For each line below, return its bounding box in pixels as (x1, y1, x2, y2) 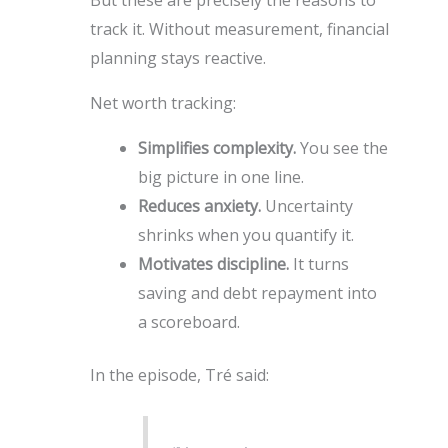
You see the (295, 136, 388, 159)
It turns (288, 252, 349, 275)
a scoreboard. (137, 310, 240, 333)
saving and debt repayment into (137, 281, 377, 304)
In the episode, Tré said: (89, 363, 269, 386)
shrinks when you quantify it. (137, 223, 354, 246)
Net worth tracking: (89, 91, 236, 114)
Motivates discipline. (137, 252, 289, 275)
